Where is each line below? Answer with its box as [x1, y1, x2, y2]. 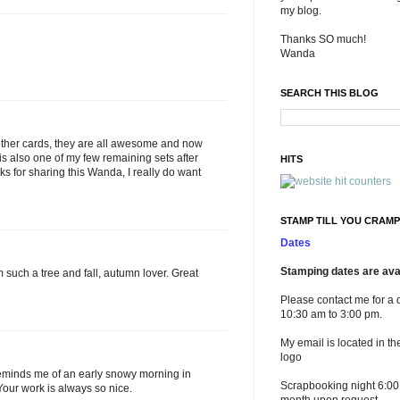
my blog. [280, 4, 321, 17]
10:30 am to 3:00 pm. [280, 308, 382, 321]
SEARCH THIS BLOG [280, 87, 379, 98]
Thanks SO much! [280, 33, 366, 46]
